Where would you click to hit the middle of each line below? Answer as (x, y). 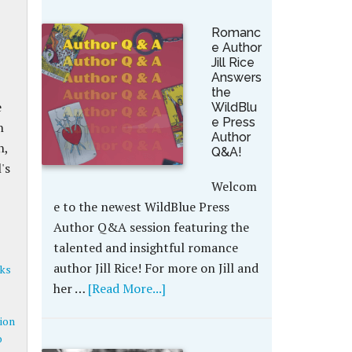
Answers (236, 77)
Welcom (234, 186)
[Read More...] (126, 288)
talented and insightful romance (145, 247)
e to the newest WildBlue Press (141, 207)
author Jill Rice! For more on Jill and (156, 268)
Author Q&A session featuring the (151, 227)
